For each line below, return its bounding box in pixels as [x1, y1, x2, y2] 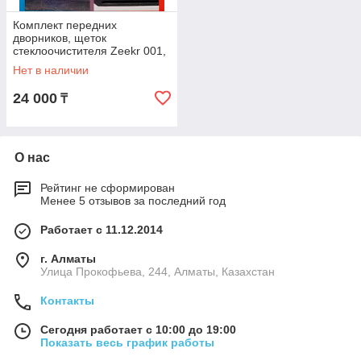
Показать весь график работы [40, 336, 214, 349]
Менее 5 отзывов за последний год [40, 194, 226, 207]
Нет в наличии [13, 64, 89, 77]
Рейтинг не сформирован [40, 181, 175, 194]
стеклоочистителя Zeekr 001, [13, 44, 166, 57]
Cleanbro [13, 57, 60, 70]
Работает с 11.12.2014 [40, 223, 163, 236]
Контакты [40, 294, 94, 307]
